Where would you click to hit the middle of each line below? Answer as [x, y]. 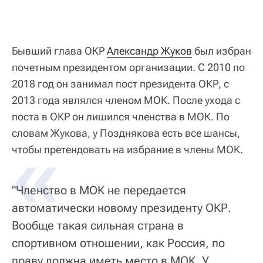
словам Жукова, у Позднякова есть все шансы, [126, 133]
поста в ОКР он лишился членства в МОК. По [121, 117]
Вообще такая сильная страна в [98, 226]
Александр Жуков [149, 51]
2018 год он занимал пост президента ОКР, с [120, 84]
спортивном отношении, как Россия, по [118, 243]
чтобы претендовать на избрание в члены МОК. [127, 150]
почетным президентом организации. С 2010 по [128, 68]
